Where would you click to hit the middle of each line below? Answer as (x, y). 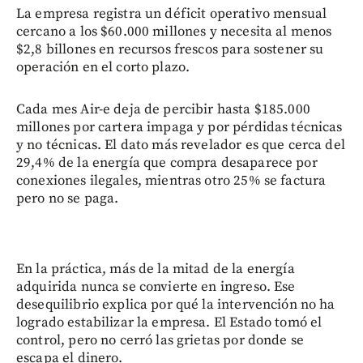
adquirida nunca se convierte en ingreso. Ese (156, 286)
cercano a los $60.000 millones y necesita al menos (174, 31)
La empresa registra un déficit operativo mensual (172, 13)
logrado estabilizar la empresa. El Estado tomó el (169, 322)
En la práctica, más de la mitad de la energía (156, 269)
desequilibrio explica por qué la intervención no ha (176, 304)
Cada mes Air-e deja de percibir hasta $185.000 (163, 109)
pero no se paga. (68, 198)
